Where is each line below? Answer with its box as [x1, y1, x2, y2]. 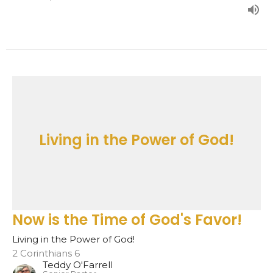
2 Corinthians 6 [12, 247, 80, 260]
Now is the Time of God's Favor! [12, 210, 242, 230]
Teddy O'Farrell [43, 259, 113, 271]
